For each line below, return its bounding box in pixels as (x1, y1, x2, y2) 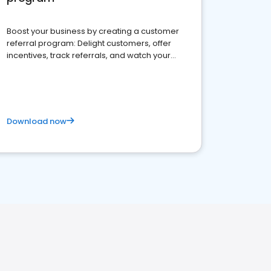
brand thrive (7, 62, 54, 73)
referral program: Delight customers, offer (7, 38, 171, 49)
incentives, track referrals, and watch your (7, 50, 171, 61)
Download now (7, 116, 67, 127)
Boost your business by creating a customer (7, 25, 179, 37)
